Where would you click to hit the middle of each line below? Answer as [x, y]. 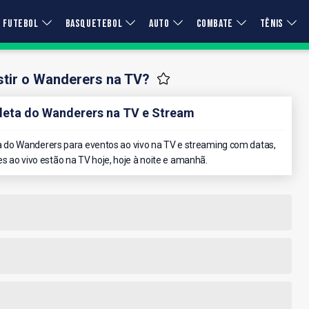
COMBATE [215, 24]
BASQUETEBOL [94, 24]
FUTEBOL [21, 24]
